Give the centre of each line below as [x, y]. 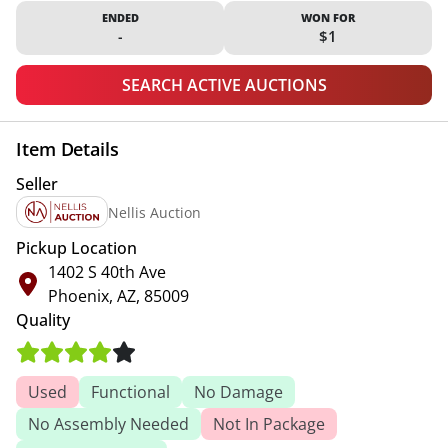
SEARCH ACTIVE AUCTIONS [224, 85]
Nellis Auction [155, 212]
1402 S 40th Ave [107, 272]
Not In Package [269, 424]
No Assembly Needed [108, 424]
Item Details [67, 149]
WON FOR [328, 18]
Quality [43, 320]
